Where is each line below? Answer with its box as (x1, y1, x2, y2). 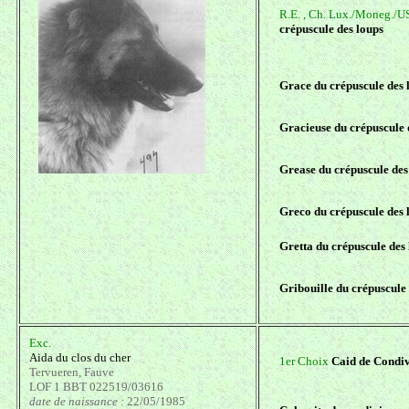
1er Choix (279, 354, 331, 369)
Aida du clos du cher (29, 351, 131, 365)
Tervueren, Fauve (29, 365, 114, 380)
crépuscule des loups (279, 22, 383, 37)
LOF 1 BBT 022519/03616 (29, 380, 163, 394)
